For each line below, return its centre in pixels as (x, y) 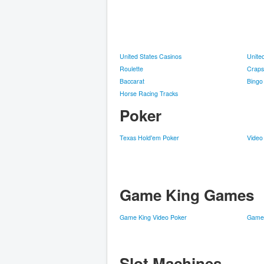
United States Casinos (151, 56)
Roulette (131, 69)
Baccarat (132, 81)
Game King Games (187, 195)
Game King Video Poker (153, 217)
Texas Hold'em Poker (149, 138)
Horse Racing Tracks (149, 93)
